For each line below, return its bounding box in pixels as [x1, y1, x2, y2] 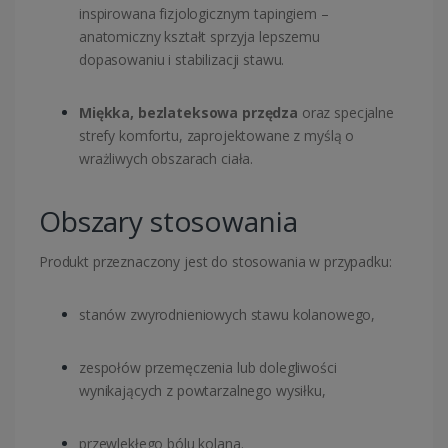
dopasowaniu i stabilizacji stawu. [79, 50, 285, 70]
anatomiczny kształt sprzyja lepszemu [79, 27, 320, 47]
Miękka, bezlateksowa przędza [79, 103, 298, 123]
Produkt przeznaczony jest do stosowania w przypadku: [39, 252, 392, 272]
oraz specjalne [297, 103, 394, 123]
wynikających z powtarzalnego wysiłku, [79, 381, 326, 401]
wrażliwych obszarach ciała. [79, 149, 254, 169]
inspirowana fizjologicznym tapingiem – [79, 4, 329, 24]
